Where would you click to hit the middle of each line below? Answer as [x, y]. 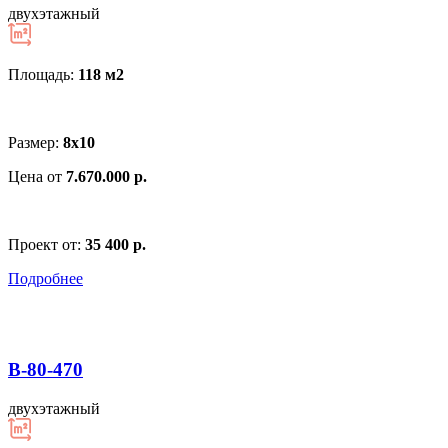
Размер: [35, 143]
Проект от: [46, 245]
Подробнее [45, 279]
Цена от [37, 177]
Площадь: [43, 75]
